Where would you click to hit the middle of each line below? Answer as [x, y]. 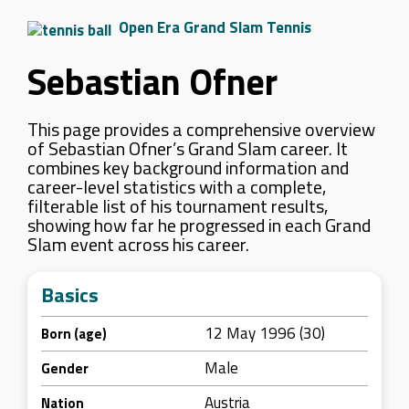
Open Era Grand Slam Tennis [215, 27]
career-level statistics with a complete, [177, 187]
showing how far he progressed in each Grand [199, 225]
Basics [70, 295]
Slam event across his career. [138, 244]
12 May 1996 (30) [265, 333]
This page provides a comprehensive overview [201, 129]
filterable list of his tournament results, [178, 206]
